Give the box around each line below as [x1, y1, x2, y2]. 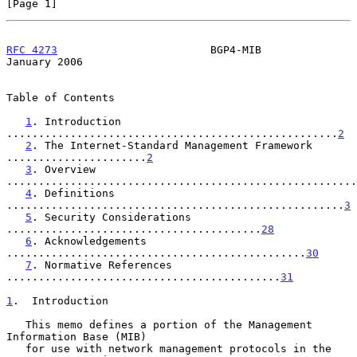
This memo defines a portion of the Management [6, 318, 25, 331]
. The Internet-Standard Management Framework [32, 139, 312, 151]
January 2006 [6, 55, 83, 68]
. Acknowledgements [32, 234, 147, 247]
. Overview [32, 163, 96, 175]
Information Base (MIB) [6, 330, 147, 343]
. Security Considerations [32, 210, 191, 223]
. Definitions [32, 186, 115, 199]
